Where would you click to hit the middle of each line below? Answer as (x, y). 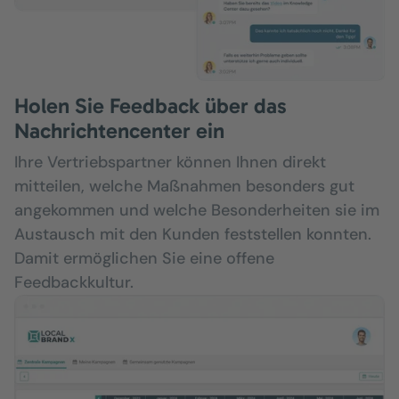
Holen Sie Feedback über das (151, 106)
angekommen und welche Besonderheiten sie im (197, 211)
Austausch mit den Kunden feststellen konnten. (193, 235)
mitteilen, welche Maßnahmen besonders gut (184, 187)
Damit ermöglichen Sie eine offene (144, 259)
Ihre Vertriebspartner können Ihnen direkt (170, 163)
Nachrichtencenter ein (119, 131)
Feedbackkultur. (74, 283)
